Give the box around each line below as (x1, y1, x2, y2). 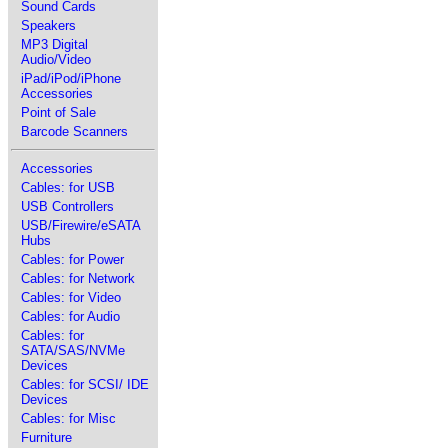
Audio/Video (21, 52, 91, 67)
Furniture (21, 430, 72, 445)
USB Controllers (21, 199, 114, 214)
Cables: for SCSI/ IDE (21, 377, 149, 392)
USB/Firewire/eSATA (21, 218, 140, 233)
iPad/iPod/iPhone (21, 71, 121, 86)
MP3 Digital (21, 37, 88, 52)
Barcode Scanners (21, 124, 128, 139)
